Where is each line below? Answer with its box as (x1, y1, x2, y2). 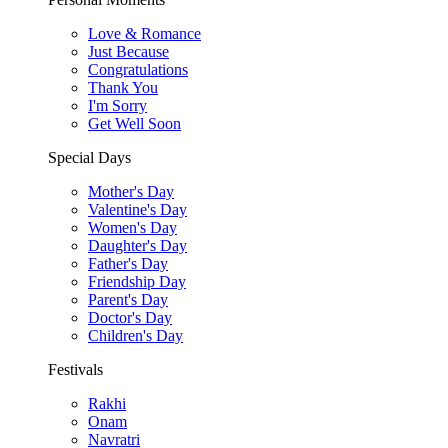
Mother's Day (88, 183, 174, 200)
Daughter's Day (88, 237, 187, 254)
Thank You (88, 79, 158, 96)
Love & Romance (88, 25, 201, 42)
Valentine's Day (88, 201, 187, 218)
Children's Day (88, 327, 183, 344)
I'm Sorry (88, 97, 147, 114)
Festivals (48, 361, 103, 378)
